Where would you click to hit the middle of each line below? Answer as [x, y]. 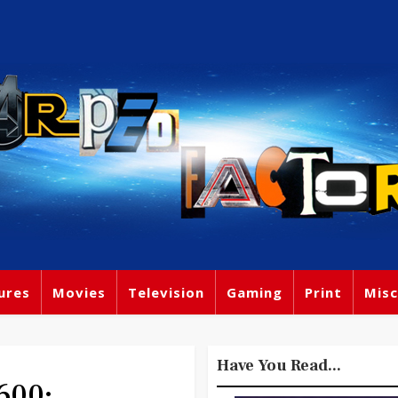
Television [166, 292]
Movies [79, 292]
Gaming [255, 292]
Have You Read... [279, 366]
